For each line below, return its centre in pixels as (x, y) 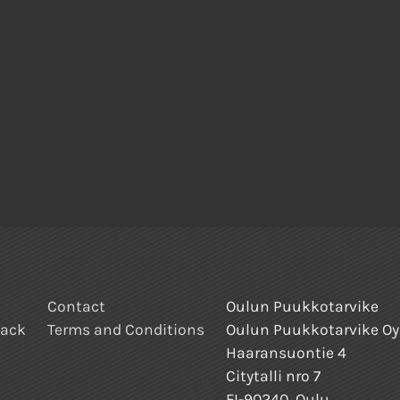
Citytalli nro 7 (273, 376)
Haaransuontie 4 (286, 353)
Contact (76, 307)
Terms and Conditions (126, 330)
